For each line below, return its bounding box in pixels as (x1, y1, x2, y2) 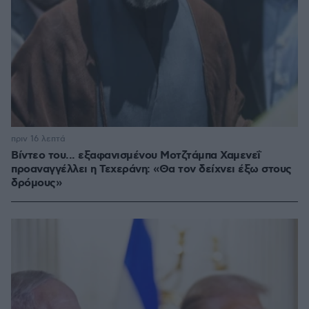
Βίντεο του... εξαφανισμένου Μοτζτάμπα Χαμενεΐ (11, 148, 261, 163)
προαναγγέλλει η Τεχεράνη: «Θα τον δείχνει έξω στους (11, 162, 292, 177)
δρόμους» (11, 176, 61, 191)
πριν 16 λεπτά (11, 134, 66, 145)
